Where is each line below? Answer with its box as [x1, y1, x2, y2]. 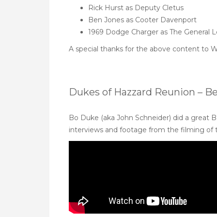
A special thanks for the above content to [69, 45, 211, 53]
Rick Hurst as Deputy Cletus [88, 3, 184, 12]
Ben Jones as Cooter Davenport [88, 15, 197, 24]
